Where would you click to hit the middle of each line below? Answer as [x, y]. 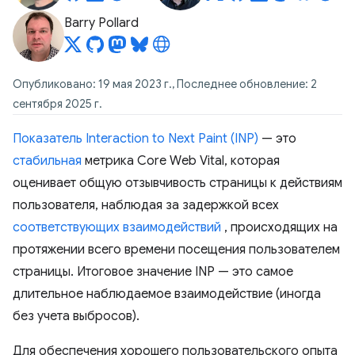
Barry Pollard [101, 23]
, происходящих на [279, 227]
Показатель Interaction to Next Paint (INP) [136, 139]
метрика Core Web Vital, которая [181, 161]
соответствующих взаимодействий [117, 227]
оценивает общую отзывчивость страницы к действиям [177, 183]
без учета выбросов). [76, 316]
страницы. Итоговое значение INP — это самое [153, 272]
